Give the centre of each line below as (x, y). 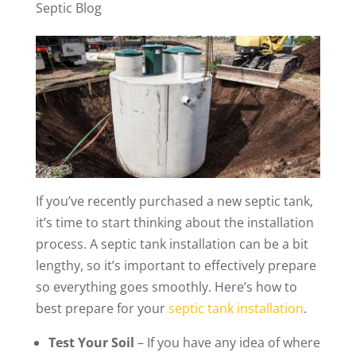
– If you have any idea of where (227, 343)
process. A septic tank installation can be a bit (172, 244)
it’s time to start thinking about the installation (174, 223)
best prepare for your (100, 309)
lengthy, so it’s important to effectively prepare (176, 266)
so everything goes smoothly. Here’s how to (166, 287)
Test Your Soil (91, 343)
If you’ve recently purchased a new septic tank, (174, 201)
